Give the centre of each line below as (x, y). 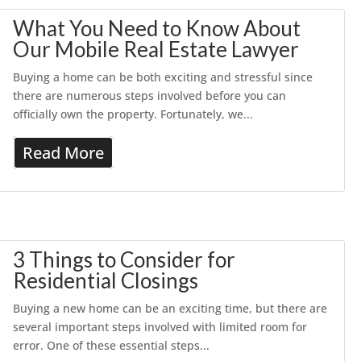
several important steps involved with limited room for (160, 327)
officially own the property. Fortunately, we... (133, 114)
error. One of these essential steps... (112, 345)
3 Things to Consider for (124, 259)
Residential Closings (106, 280)
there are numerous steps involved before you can (150, 95)
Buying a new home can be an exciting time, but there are (170, 308)
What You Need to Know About (157, 28)
